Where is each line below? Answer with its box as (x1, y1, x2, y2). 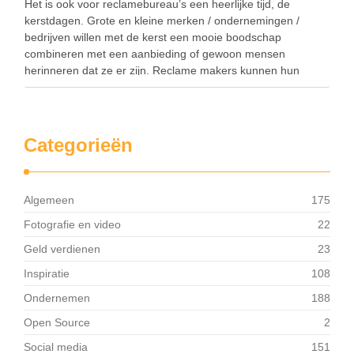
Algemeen (24, 194, 74, 207)
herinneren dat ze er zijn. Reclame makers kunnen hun (24, 64, 299, 77)
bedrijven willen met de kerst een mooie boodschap (24, 31, 281, 44)
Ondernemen (24, 292, 90, 305)
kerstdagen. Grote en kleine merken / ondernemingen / (24, 14, 299, 28)
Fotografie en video (24, 218, 121, 232)
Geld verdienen (24, 243, 100, 256)
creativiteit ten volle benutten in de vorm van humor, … (24, 81, 297, 94)
